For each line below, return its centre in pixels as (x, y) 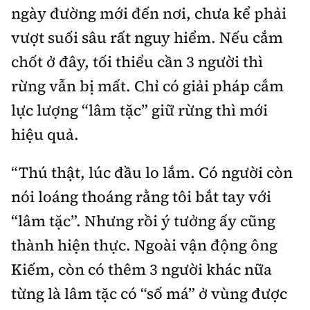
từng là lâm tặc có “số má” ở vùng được (149, 294)
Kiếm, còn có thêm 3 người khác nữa (142, 270)
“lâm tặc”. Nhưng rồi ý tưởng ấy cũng (143, 221)
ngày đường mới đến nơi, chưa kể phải (149, 13)
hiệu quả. (45, 135)
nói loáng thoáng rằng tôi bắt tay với (141, 197)
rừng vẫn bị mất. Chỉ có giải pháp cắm (147, 86)
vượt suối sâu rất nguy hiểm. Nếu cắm (147, 38)
